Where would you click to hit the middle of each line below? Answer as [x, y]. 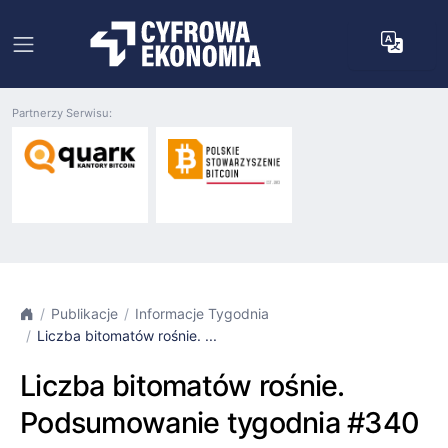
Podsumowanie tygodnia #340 [220, 422]
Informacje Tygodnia [202, 313]
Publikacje [84, 313]
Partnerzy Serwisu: [62, 113]
